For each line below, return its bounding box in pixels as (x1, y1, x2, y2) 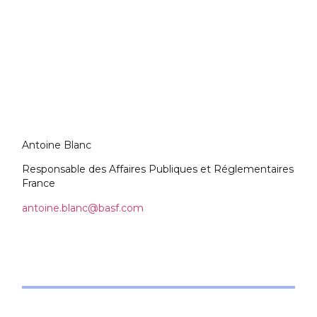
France (22, 177, 56, 190)
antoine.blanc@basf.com (22, 201, 144, 214)
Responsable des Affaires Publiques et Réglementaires (22, 163, 294, 176)
